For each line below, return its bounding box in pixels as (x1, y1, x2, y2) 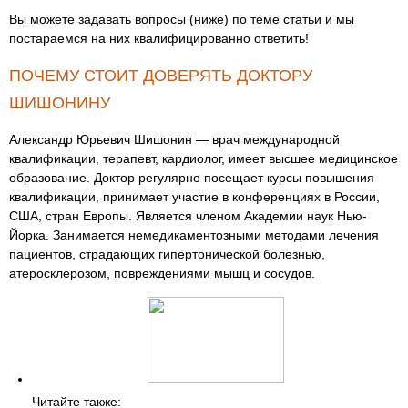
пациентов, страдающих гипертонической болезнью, (9, 247, 325, 261)
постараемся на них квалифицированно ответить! (9, 31, 309, 46)
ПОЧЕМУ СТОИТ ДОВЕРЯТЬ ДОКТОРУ (9, 66, 312, 85)
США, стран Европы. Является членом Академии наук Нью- (9, 209, 367, 223)
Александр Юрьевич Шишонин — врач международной (9, 132, 340, 147)
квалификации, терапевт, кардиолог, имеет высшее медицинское (9, 151, 398, 166)
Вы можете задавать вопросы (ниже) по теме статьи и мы (9, 12, 354, 26)
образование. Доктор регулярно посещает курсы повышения (9, 170, 374, 185)
